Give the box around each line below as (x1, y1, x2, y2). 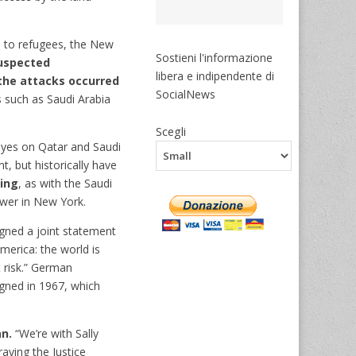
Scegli (156, 122, 187, 139)
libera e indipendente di (156, 68, 275, 83)
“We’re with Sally (12, 325, 99, 341)
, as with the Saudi (18, 175, 112, 191)
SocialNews (156, 86, 216, 102)
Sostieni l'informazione (156, 49, 273, 65)
